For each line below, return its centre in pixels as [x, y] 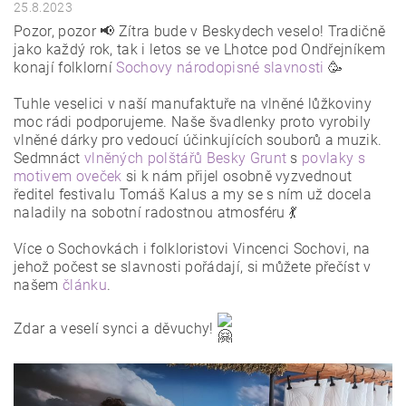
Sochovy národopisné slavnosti [220, 68]
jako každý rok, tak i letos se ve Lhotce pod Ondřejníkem [199, 50]
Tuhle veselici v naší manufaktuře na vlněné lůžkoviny [193, 104]
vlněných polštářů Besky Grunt [185, 159]
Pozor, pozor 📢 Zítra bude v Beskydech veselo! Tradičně [200, 32]
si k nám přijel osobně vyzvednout [237, 177]
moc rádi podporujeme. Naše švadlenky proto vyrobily [193, 122]
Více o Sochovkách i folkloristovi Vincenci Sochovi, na [192, 249]
